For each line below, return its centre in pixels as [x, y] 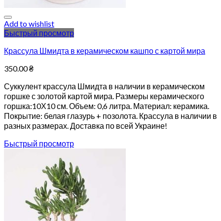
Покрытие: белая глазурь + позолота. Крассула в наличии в [110, 116]
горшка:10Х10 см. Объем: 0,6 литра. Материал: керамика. [107, 106]
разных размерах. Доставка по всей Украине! [86, 126]
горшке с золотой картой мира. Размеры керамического [104, 96]
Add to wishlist [29, 23]
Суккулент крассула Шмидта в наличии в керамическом [104, 86]
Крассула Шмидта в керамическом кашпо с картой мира [105, 51]
